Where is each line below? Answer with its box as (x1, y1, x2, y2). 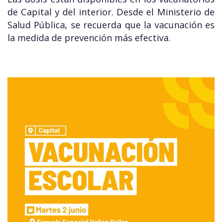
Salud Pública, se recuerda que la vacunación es (7, 19, 215, 31)
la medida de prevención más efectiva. (7, 32, 170, 44)
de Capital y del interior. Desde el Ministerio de (7, 6, 215, 18)
